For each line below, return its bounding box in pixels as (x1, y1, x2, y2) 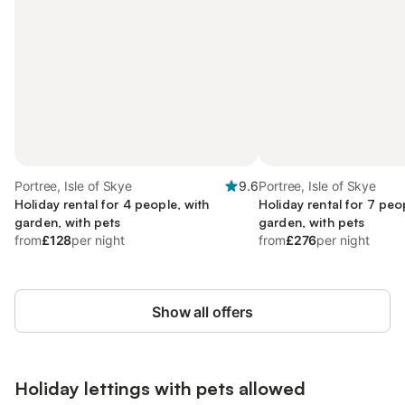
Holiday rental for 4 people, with (14, 196, 210, 212)
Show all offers (152, 303, 253, 321)
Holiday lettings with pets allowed (14, 377, 306, 400)
